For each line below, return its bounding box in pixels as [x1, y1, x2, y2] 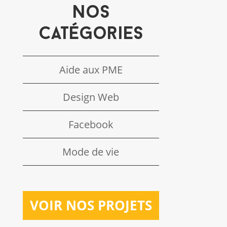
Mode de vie [62, 144, 120, 159]
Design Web [62, 90, 119, 104]
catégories [38, 25, 143, 44]
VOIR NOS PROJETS [29, 196, 152, 214]
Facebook [68, 117, 113, 131]
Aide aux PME [59, 62, 123, 77]
